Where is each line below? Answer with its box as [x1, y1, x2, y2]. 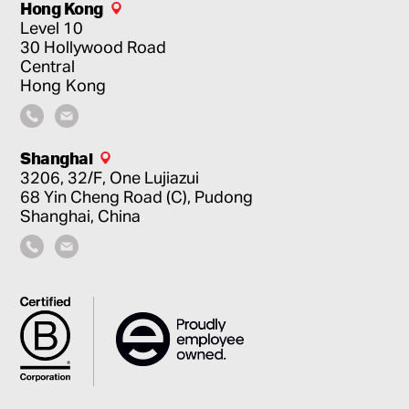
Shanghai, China [20, 207, 142, 225]
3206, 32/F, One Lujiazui [20, 169, 200, 186]
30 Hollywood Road [20, 38, 167, 56]
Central [20, 58, 76, 75]
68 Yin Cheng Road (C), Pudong [20, 188, 254, 205]
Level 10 [20, 19, 84, 37]
